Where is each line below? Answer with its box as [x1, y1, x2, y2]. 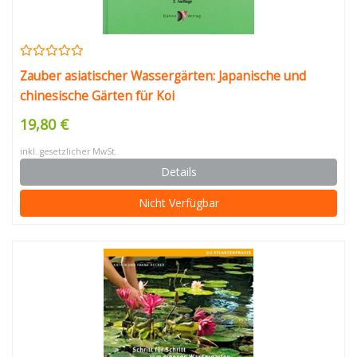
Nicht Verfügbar [138, 195, 219, 210]
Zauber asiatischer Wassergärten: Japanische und [20, 68, 306, 84]
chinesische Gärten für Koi [20, 88, 175, 104]
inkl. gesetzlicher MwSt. [20, 146, 117, 157]
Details [160, 164, 197, 179]
